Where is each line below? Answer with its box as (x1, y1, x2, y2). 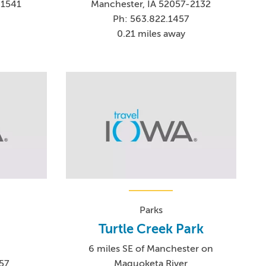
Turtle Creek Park (98, 221, 204, 236)
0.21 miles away (116, 28, 185, 39)
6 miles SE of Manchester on (88, 243, 214, 254)
